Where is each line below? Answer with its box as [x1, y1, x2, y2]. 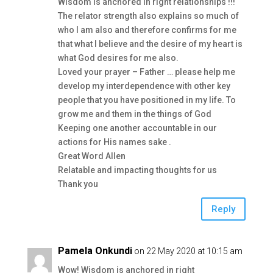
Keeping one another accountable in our [57, 123, 217, 133]
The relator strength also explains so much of [57, 11, 239, 21]
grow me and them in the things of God [57, 109, 211, 119]
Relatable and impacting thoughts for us [57, 165, 217, 175]
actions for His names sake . [57, 137, 171, 147]
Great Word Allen [57, 151, 126, 161]
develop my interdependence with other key [57, 81, 230, 91]
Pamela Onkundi [57, 245, 132, 257]
